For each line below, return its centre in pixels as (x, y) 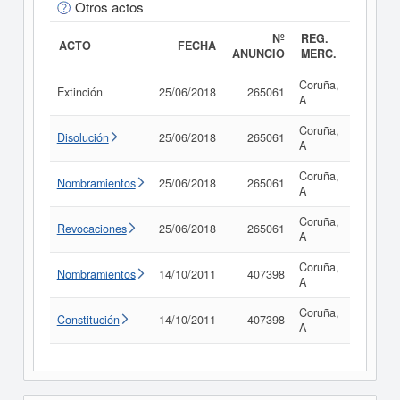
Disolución (83, 137)
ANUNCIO (258, 54)
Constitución (88, 320)
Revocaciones (92, 229)
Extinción (81, 92)
